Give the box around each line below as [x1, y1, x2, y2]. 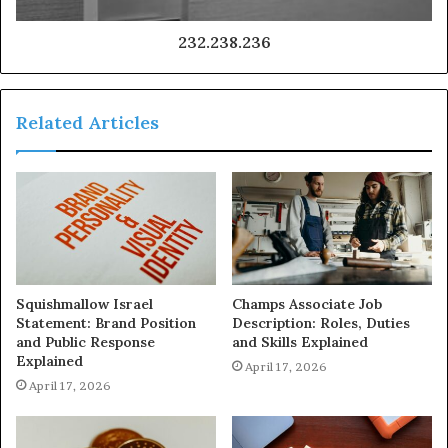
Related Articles [16, 111, 159, 135]
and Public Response [16, 333, 155, 352]
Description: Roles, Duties [232, 314, 410, 333]
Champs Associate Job [232, 295, 382, 314]
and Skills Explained [232, 333, 368, 352]
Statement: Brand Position [16, 314, 196, 333]
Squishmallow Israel [16, 295, 153, 314]
